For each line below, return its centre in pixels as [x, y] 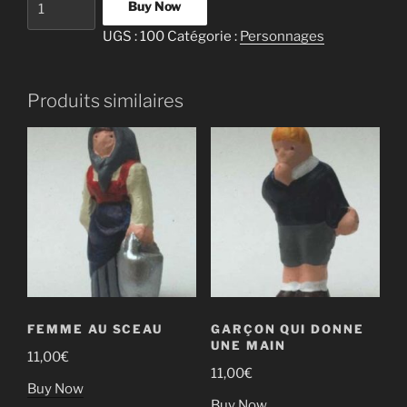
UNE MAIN [248, 346]
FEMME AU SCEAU [95, 329]
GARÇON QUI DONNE [287, 329]
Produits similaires [105, 101]
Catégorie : [203, 37]
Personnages [282, 37]
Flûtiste [53, 41]
